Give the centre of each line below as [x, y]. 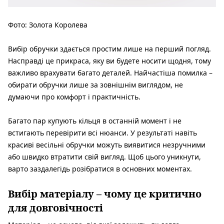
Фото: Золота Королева [48, 25]
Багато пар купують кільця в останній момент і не [95, 121]
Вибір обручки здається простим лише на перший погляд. [109, 49]
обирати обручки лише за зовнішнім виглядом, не [95, 85]
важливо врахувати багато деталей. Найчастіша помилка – [110, 73]
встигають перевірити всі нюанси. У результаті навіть [102, 133]
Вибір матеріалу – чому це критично [105, 194]
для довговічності [55, 208]
